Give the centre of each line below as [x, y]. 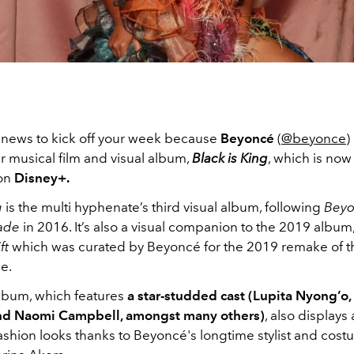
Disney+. [42, 177]
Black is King [230, 158]
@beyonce [314, 138]
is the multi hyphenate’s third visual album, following [165, 207]
